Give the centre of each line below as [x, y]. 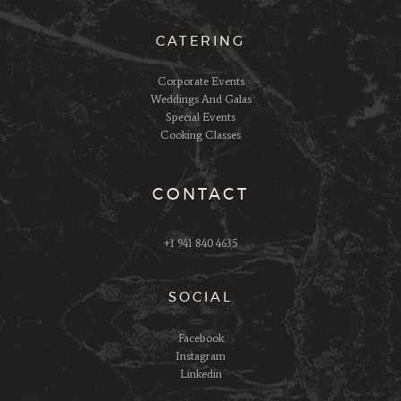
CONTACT [200, 194]
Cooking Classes [200, 135]
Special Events [200, 117]
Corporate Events [200, 81]
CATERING [200, 41]
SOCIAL [200, 298]
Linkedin [200, 373]
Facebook [200, 337]
